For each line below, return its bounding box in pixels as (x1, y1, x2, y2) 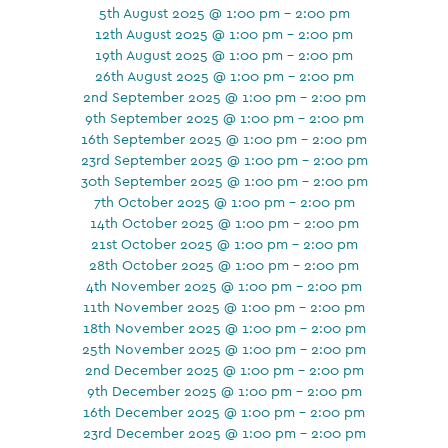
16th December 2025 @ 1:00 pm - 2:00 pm (83, 402, 365, 421)
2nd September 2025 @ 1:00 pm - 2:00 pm (82, 87, 366, 106)
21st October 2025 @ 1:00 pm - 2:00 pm (90, 234, 358, 253)
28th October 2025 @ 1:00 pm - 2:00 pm (89, 255, 359, 274)
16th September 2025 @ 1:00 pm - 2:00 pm (81, 129, 367, 148)
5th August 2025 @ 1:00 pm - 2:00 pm (98, 3, 350, 22)
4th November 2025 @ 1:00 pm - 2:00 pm (86, 276, 362, 295)
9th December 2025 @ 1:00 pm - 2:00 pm (86, 381, 362, 400)
